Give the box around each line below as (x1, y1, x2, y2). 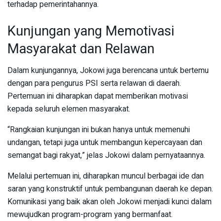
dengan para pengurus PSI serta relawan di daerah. (7, 77, 181, 90)
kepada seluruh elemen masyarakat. (7, 103, 130, 115)
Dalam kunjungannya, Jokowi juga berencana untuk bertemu (7, 65, 209, 77)
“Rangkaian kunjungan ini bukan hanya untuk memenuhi (7, 124, 190, 136)
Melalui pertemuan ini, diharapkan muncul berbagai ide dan (7, 170, 204, 183)
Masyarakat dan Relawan (7, 38, 154, 59)
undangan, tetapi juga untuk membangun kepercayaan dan (7, 137, 202, 149)
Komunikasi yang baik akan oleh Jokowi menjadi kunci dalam (7, 196, 212, 208)
